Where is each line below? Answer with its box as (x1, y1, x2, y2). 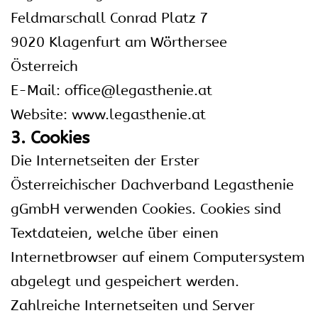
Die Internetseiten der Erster (11, 153, 199, 169)
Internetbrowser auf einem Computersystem (11, 249, 305, 265)
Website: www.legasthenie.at (11, 106, 206, 123)
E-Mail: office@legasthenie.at (11, 82, 212, 99)
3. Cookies (11, 128, 89, 148)
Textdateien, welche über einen (11, 225, 219, 241)
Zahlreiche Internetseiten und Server (11, 297, 255, 314)
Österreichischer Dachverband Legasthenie (11, 177, 294, 193)
